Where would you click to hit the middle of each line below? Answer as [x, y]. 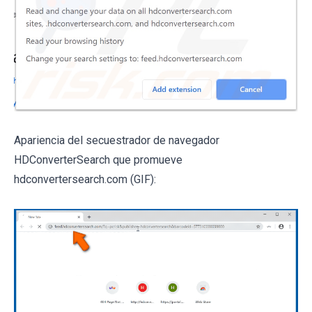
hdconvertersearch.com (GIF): [85, 180]
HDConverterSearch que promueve [98, 160]
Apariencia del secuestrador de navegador [117, 141]
